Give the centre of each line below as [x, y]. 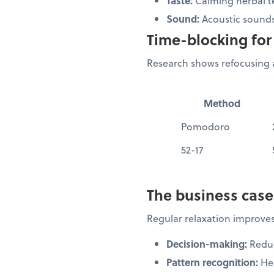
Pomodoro [206, 126]
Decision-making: [207, 243]
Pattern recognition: [212, 262]
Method [222, 103]
